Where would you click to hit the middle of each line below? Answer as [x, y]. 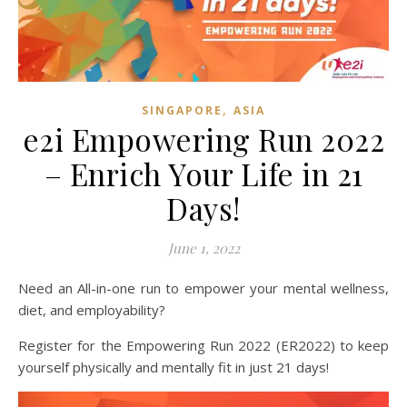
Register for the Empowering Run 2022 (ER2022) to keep [203, 345]
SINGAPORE [182, 110]
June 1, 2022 [203, 248]
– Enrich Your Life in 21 [203, 173]
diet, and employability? [92, 309]
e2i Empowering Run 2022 [203, 139]
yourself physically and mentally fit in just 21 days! [174, 367]
